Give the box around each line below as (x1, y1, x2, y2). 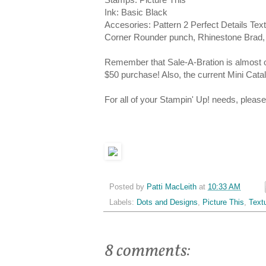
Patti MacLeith (147, 182, 197, 191)
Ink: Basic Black (104, 7, 167, 18)
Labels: (109, 198, 137, 207)
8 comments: (104, 239, 190, 264)
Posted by (109, 182, 147, 191)
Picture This (202, 198, 244, 207)
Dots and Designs (137, 198, 198, 207)
